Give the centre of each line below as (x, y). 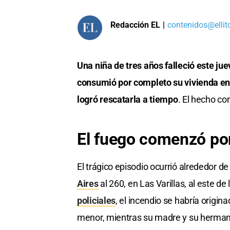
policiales (96, 201)
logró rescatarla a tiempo (128, 100)
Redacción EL (135, 25)
